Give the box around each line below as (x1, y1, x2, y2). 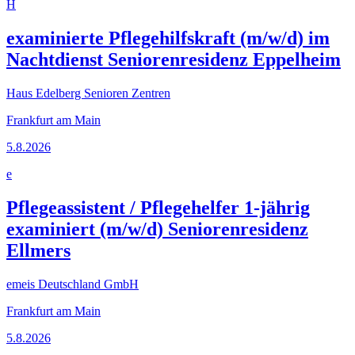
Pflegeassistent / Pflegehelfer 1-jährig (6, 197, 310, 219)
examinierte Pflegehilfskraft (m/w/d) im (6, 28, 330, 49)
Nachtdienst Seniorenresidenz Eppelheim (6, 49, 341, 71)
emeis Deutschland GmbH (6, 277, 139, 291)
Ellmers (6, 240, 71, 261)
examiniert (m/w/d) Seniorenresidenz (6, 219, 308, 240)
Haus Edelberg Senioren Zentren (6, 86, 170, 101)
